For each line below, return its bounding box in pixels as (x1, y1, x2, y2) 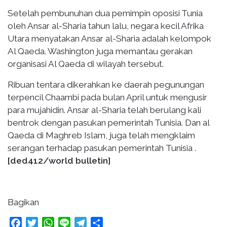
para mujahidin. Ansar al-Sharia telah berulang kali (8, 104, 201, 115)
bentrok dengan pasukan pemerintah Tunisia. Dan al (8, 117, 209, 128)
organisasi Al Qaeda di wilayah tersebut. (8, 58, 164, 69)
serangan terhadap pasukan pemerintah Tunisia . (8, 142, 196, 153)
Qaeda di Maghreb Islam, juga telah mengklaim (8, 130, 195, 140)
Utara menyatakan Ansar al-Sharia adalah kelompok (8, 33, 211, 44)
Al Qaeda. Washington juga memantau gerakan (8, 46, 193, 56)
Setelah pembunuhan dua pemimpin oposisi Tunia (8, 8, 203, 18)
